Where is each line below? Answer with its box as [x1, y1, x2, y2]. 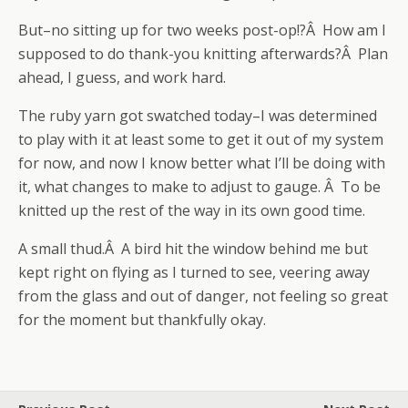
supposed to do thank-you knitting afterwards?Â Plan [18, 44, 388, 64]
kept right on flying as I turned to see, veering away [18, 262, 370, 282]
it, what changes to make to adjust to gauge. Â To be [18, 177, 381, 197]
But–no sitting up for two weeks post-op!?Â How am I [18, 20, 386, 40]
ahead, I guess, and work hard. [18, 67, 226, 87]
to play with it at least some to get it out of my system [18, 129, 383, 149]
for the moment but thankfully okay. [18, 310, 266, 330]
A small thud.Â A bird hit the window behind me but [18, 239, 368, 259]
